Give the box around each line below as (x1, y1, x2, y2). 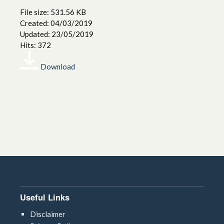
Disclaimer (30, 209, 65, 218)
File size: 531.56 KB (20, 7, 86, 16)
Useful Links (20, 190, 69, 203)
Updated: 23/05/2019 (20, 29, 93, 38)
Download (40, 61, 75, 71)
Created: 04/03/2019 (20, 18, 92, 27)
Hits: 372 (20, 40, 51, 49)
